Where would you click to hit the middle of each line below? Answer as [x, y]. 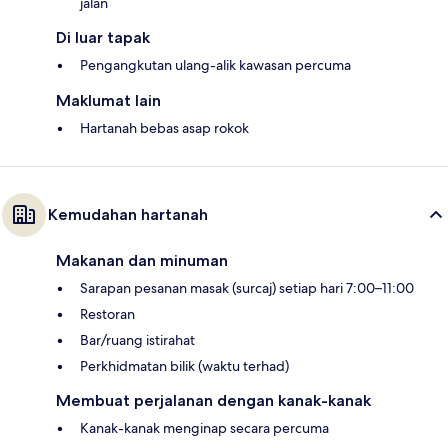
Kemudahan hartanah [128, 215]
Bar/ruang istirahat [137, 340]
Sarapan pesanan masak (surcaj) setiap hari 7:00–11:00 [247, 288]
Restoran [107, 314]
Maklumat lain [108, 101]
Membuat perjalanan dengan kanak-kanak [213, 401]
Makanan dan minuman [142, 261]
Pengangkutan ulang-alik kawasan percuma [215, 65]
